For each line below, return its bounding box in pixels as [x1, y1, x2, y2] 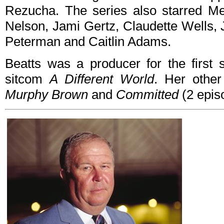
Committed [116, 87, 178, 102]
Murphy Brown [5, 87, 88, 102]
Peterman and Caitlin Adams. [5, 34, 171, 49]
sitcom [5, 71, 49, 87]
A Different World [49, 71, 154, 87]
